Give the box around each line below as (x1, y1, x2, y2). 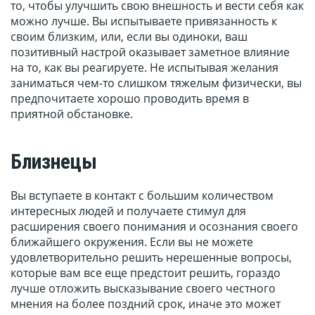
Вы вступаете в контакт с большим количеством (11, 188, 274, 204)
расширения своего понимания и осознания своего (11, 219, 298, 235)
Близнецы (11, 150, 97, 174)
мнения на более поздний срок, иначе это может (11, 296, 281, 312)
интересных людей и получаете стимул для (11, 203, 246, 219)
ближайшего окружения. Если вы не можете (11, 234, 253, 250)
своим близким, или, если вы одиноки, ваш (11, 29, 247, 45)
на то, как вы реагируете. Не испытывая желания (11, 60, 278, 76)
